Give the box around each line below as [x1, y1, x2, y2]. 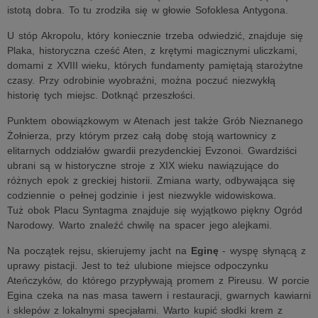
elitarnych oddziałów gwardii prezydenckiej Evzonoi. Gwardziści [7, 145, 297, 156]
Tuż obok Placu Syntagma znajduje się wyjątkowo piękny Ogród [7, 204, 302, 216]
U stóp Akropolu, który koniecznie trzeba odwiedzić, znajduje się [7, 30, 303, 41]
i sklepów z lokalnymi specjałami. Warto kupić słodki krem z [7, 305, 283, 316]
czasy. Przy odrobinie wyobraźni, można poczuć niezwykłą [7, 75, 275, 86]
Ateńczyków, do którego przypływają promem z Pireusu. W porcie [7, 275, 309, 286]
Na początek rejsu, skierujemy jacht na [7, 245, 191, 256]
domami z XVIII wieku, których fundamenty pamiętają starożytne [7, 60, 304, 71]
